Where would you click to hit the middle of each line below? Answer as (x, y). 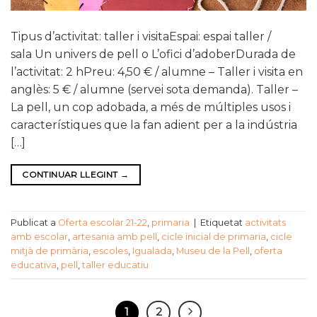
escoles (110, 251)
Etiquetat (223, 223)
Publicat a (34, 223)
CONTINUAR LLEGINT (71, 174)
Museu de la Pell (213, 251)
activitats (265, 223)
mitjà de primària (50, 251)
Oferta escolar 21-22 (103, 223)
